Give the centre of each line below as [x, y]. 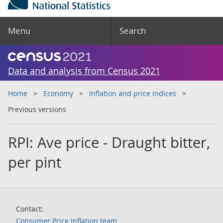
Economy [58, 93]
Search [133, 31]
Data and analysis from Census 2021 [84, 71]
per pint [35, 162]
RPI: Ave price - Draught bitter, [109, 142]
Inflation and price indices [133, 93]
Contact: [30, 209]
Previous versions [37, 109]
